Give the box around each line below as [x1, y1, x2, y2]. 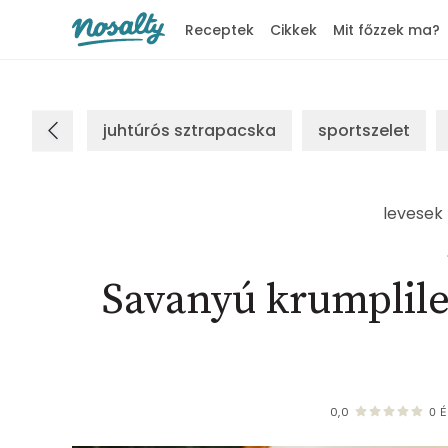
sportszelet [318, 119, 410, 142]
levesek [383, 202, 443, 225]
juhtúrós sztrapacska [103, 119, 276, 142]
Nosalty [71, 51, 122, 72]
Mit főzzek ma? [333, 20, 440, 40]
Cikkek [270, 20, 317, 40]
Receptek [185, 20, 254, 40]
